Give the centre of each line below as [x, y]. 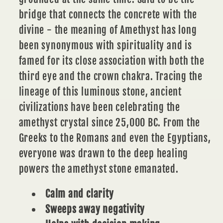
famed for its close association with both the [111, 61]
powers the [42, 169]
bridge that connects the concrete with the [108, 14]
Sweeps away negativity [95, 210]
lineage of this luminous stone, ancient [100, 92]
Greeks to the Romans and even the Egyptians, [115, 138]
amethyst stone [100, 169]
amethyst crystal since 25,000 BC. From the [110, 122]
